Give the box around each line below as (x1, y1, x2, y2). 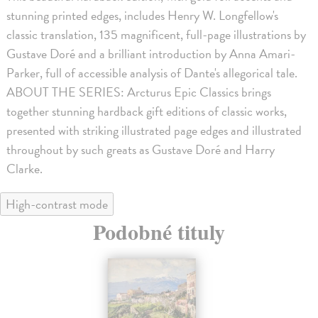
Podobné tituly (93, 215, 225, 247)
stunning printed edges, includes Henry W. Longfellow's (6, 5, 279, 25)
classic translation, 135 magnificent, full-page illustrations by (6, 24, 307, 44)
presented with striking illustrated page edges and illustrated (6, 120, 302, 140)
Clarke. (6, 158, 43, 178)
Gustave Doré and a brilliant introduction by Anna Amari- (6, 43, 296, 63)
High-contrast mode (6, 194, 108, 214)
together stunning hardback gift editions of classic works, (6, 101, 287, 121)
